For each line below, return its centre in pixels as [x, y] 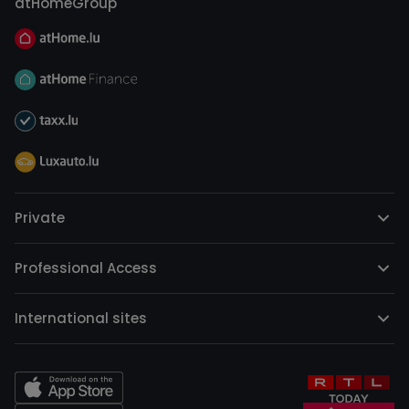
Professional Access [86, 268]
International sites [81, 319]
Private [40, 218]
